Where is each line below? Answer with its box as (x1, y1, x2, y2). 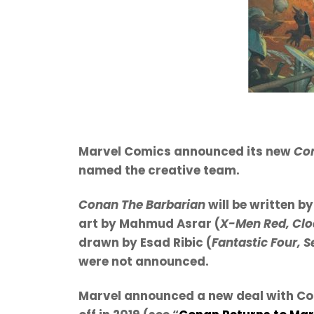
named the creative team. (78, 161, 240, 179)
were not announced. (78, 252, 209, 270)
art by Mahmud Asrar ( (78, 214, 220, 232)
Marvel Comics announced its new (78, 142, 294, 160)
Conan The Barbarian (78, 196, 205, 213)
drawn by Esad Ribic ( (78, 233, 212, 251)
